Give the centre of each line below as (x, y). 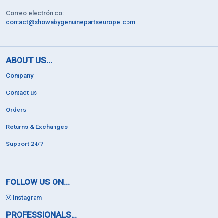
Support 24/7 (25, 144)
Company (19, 75)
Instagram (27, 197)
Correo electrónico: (35, 13)
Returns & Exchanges (37, 127)
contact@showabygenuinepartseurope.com (71, 22)
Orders (16, 109)
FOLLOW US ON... (38, 182)
